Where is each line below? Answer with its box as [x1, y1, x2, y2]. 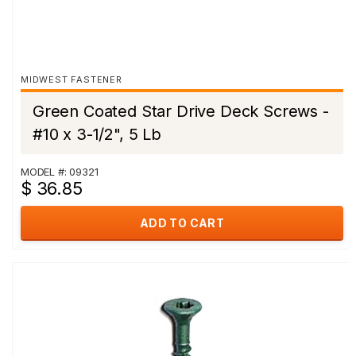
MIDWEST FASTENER [21, 74, 122, 85]
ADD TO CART [139, 216, 225, 230]
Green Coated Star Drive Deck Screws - [33, 102, 329, 121]
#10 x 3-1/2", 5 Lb [33, 125, 161, 144]
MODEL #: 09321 [21, 165, 99, 178]
